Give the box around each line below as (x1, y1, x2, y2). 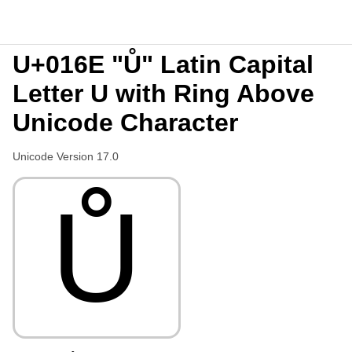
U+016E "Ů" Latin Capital (13, 50, 313, 79)
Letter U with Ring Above (13, 79, 314, 108)
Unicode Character (13, 108, 238, 137)
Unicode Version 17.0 (13, 150, 119, 163)
